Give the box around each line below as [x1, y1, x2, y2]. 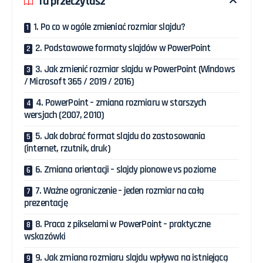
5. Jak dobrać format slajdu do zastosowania [35, 130, 205, 143]
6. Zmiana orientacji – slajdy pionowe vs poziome [35, 163, 216, 177]
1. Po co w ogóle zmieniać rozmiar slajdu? [33, 21, 186, 34]
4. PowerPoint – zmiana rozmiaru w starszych [36, 96, 207, 110]
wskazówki [24, 230, 66, 244]
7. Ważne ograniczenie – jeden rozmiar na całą [35, 184, 204, 198]
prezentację [24, 197, 68, 210]
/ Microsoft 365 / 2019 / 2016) [24, 75, 134, 89]
